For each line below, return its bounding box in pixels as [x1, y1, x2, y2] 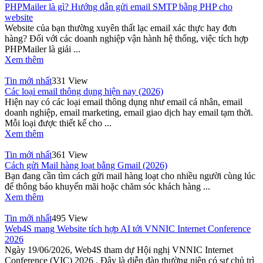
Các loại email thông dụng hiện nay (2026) [5, 86, 163, 97]
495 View [52, 213, 88, 224]
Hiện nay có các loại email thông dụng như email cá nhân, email [5, 97, 242, 107]
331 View [52, 76, 88, 86]
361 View [52, 150, 88, 160]
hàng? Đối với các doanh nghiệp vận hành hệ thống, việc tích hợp [5, 33, 248, 44]
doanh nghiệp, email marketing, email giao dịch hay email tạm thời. [5, 107, 253, 118]
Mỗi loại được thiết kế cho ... [5, 118, 112, 129]
